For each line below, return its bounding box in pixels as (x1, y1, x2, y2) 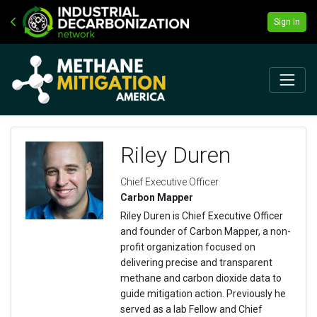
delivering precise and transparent (120, 257, 272, 269)
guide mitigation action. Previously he (120, 288, 286, 300)
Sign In (274, 16, 300, 27)
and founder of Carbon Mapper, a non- (120, 226, 291, 238)
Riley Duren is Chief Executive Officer (120, 210, 283, 222)
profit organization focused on (120, 241, 255, 253)
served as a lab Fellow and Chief (120, 304, 263, 316)
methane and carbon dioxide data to (120, 272, 282, 284)
